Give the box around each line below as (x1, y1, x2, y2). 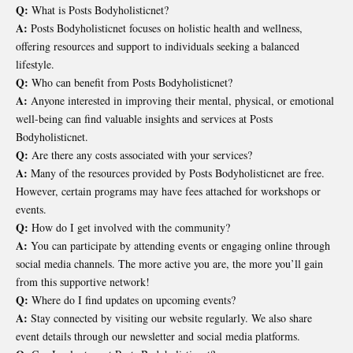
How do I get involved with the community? (28, 220, 230, 236)
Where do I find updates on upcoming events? (28, 292, 236, 308)
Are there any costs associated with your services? (28, 147, 252, 163)
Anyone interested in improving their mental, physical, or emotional (28, 93, 334, 109)
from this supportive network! (16, 274, 150, 290)
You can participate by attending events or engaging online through (28, 238, 330, 254)
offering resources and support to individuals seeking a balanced (16, 39, 299, 54)
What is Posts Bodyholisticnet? (28, 2, 169, 18)
